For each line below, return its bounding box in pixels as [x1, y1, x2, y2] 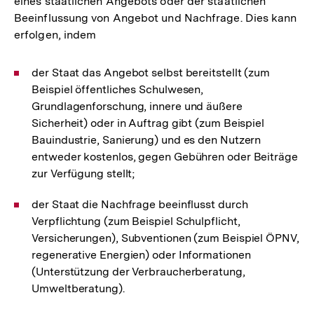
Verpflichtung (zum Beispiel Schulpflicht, [32, 214, 240, 228]
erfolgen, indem [14, 28, 97, 42]
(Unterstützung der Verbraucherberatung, [32, 265, 245, 279]
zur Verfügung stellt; [32, 167, 135, 181]
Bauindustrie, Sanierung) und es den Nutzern [32, 133, 261, 147]
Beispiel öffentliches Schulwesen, [32, 83, 204, 97]
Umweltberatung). [32, 282, 125, 296]
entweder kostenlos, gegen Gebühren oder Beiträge [32, 150, 298, 164]
